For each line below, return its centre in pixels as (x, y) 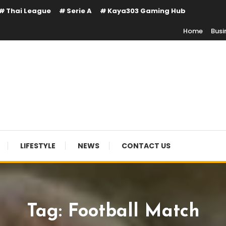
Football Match (134, 212)
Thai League (29, 11)
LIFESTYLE (38, 146)
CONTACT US (146, 146)
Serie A (79, 11)
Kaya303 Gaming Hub (147, 11)
